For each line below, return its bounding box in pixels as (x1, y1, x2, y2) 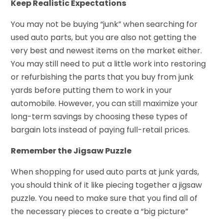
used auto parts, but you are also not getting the (11, 32, 197, 44)
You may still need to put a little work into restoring (11, 58, 206, 70)
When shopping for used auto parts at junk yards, (11, 166, 199, 178)
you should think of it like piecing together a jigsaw (11, 179, 202, 191)
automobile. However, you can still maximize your (11, 98, 198, 109)
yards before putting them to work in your (11, 85, 173, 96)
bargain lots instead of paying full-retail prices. (11, 124, 190, 136)
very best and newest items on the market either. (11, 45, 202, 57)
